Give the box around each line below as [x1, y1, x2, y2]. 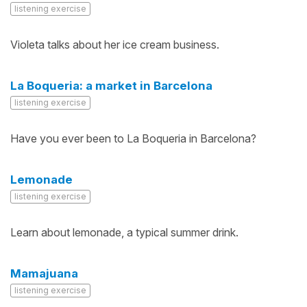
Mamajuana [10, 267, 78, 280]
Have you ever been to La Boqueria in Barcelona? [10, 132, 256, 145]
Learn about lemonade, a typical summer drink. [10, 225, 238, 239]
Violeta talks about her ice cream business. [10, 38, 219, 51]
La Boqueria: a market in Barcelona [10, 79, 212, 93]
